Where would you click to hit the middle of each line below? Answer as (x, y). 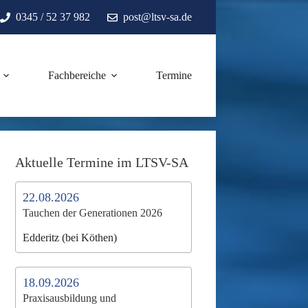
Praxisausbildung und (70, 298)
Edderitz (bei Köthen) (70, 237)
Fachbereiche (77, 75)
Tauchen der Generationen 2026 (93, 213)
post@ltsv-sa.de (157, 17)
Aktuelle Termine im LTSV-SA (102, 162)
